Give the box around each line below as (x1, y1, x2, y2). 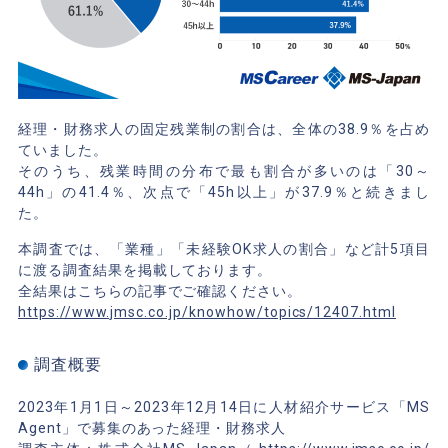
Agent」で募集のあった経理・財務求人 (17, 420, 287, 437)
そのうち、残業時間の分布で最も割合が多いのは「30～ (17, 163, 431, 180)
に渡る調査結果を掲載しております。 (17, 262, 273, 279)
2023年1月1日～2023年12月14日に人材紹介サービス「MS (17, 399, 431, 416)
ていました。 (17, 142, 108, 159)
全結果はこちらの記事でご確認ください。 (17, 283, 303, 300)
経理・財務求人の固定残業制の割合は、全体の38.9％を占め (17, 121, 431, 138)
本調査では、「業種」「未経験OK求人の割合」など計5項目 (17, 241, 431, 258)
